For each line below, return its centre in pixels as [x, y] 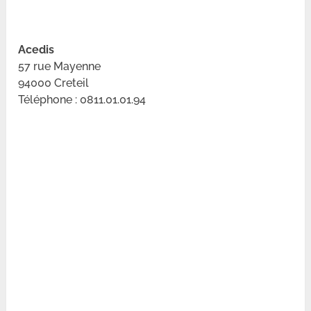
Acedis [36, 49]
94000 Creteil [54, 83]
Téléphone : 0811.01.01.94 [82, 99]
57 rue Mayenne [60, 66]
